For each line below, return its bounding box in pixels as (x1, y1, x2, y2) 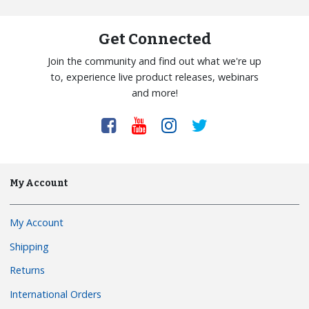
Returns (10, 263, 46, 277)
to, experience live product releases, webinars (50, 70, 259, 84)
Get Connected (98, 30, 211, 49)
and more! (131, 86, 178, 100)
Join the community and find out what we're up (48, 54, 261, 68)
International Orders (10, 287, 102, 301)
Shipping (10, 239, 50, 253)
